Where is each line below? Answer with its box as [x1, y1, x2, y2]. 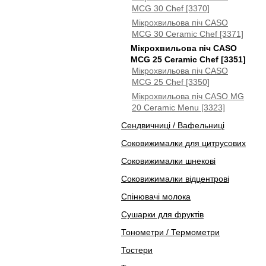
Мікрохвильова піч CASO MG [132, 91, 244, 101]
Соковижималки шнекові [121, 156, 216, 166]
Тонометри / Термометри [121, 227, 220, 237]
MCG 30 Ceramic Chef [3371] [132, 29, 243, 39]
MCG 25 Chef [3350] [132, 77, 210, 87]
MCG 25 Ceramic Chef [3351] [131, 55, 246, 64]
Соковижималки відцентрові [121, 174, 229, 183]
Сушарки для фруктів [121, 210, 204, 219]
